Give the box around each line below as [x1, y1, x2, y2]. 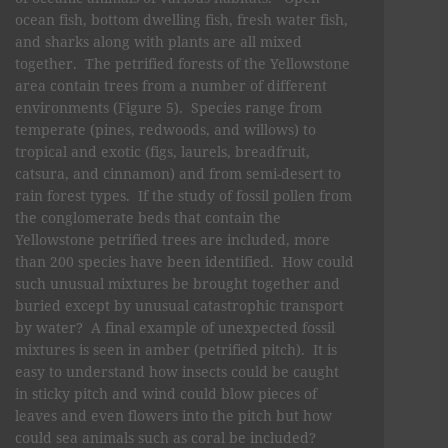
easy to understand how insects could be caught [15, 361, 339, 381]
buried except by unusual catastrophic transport [15, 295, 344, 315]
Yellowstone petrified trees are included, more [15, 229, 330, 249]
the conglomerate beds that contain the [15, 207, 281, 227]
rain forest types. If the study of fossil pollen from [15, 185, 352, 205]
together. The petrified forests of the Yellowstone [15, 53, 350, 73]
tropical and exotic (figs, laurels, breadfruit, [15, 141, 310, 161]
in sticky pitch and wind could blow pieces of [15, 383, 317, 403]
